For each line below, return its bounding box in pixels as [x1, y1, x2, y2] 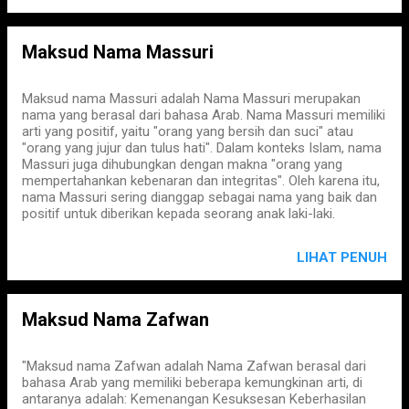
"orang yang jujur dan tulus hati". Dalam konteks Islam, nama [22, 140, 382, 156]
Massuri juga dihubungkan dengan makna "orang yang [22, 156, 342, 173]
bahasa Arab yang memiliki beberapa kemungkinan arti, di [22, 374, 362, 391]
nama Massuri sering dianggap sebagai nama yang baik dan [22, 189, 377, 205]
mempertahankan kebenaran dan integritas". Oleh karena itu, [22, 173, 380, 189]
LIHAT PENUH [297, 249, 387, 266]
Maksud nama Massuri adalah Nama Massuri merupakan [22, 90, 361, 107]
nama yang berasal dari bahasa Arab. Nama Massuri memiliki [22, 107, 385, 123]
